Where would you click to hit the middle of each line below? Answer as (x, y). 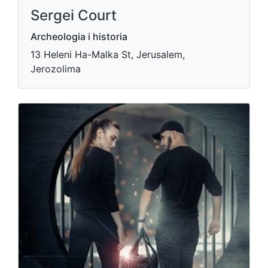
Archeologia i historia (79, 36)
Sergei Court (74, 15)
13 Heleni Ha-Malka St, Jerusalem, (108, 54)
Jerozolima (56, 69)
